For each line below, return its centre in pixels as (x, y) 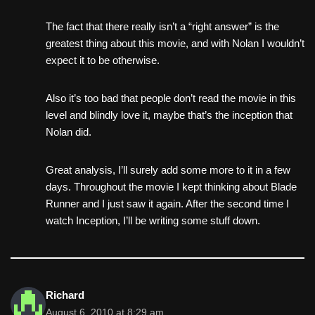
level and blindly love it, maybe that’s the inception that (169, 115)
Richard (65, 295)
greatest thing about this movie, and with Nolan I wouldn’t (175, 44)
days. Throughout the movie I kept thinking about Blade (171, 187)
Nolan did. (69, 132)
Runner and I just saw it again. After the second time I (167, 204)
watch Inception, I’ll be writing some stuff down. (153, 221)
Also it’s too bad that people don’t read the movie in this (171, 98)
